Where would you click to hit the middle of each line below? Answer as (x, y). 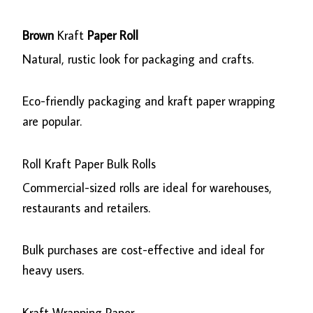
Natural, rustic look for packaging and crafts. (138, 59)
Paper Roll (111, 35)
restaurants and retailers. (87, 208)
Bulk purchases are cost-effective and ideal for (144, 250)
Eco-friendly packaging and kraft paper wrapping (149, 101)
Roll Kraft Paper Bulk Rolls (89, 163)
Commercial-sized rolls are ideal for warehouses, (147, 187)
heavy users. (53, 270)
